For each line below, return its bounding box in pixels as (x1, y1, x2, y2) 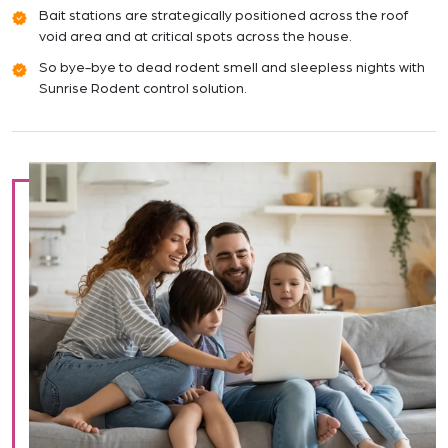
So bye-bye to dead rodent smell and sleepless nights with (39, 61, 425, 76)
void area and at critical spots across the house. (39, 30, 352, 45)
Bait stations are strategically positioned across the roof (39, 9, 408, 24)
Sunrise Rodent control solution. (39, 82, 247, 97)
